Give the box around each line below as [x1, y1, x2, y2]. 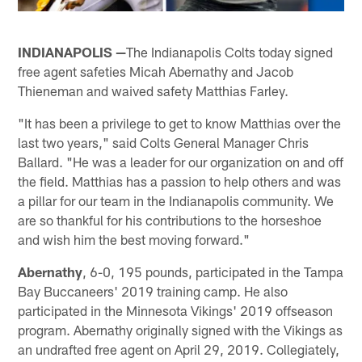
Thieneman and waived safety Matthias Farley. [18, 82, 289, 99]
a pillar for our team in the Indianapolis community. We [18, 192, 335, 208]
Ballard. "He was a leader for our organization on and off [18, 153, 344, 170]
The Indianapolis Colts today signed [126, 43, 334, 60]
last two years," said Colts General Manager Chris [18, 133, 309, 150]
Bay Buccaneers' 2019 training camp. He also [18, 282, 288, 299]
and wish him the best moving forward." [18, 230, 250, 247]
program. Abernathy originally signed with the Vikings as [18, 321, 343, 338]
